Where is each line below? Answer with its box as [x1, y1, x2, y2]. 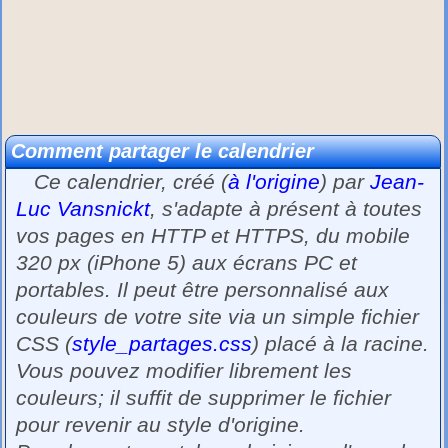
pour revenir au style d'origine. [16, 412, 306, 437]
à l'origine [228, 169, 321, 194]
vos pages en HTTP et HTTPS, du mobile [16, 223, 411, 248]
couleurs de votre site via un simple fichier [16, 304, 420, 329]
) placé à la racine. [252, 331, 430, 356]
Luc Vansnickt [16, 196, 151, 221]
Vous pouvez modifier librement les [16, 358, 353, 383]
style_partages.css [72, 331, 253, 356]
